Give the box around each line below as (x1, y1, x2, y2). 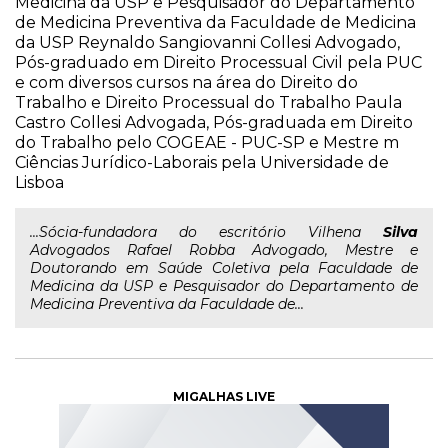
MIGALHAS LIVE (173, 389, 275, 404)
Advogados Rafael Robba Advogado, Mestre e (30, 241, 418, 259)
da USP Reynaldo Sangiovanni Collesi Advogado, (15, 33, 400, 52)
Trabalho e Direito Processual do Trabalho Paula (15, 93, 402, 112)
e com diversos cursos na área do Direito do (15, 73, 358, 92)
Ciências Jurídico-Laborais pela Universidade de (15, 153, 389, 172)
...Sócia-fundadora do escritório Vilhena (30, 223, 383, 241)
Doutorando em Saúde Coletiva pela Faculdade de (30, 259, 418, 277)
